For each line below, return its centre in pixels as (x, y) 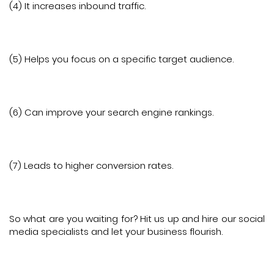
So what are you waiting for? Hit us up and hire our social (137, 218)
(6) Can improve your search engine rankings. (111, 112)
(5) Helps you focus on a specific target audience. (121, 59)
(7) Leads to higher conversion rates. (91, 165)
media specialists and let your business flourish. (116, 231)
